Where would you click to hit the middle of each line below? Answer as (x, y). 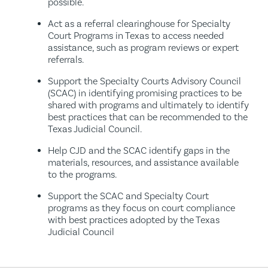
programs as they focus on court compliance (141, 208)
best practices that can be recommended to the (148, 117)
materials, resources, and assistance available (143, 162)
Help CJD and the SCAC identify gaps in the (139, 150)
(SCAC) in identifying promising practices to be (145, 93)
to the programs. (82, 174)
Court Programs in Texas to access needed (136, 36)
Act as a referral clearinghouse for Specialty (139, 24)
